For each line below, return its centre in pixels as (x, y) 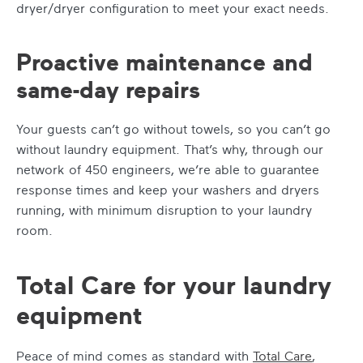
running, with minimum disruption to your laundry (164, 210)
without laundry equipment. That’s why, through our (170, 149)
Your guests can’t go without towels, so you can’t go (173, 129)
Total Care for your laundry (174, 285)
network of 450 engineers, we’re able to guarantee (168, 170)
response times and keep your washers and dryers (168, 190)
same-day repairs (108, 90)
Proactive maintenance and (164, 62)
